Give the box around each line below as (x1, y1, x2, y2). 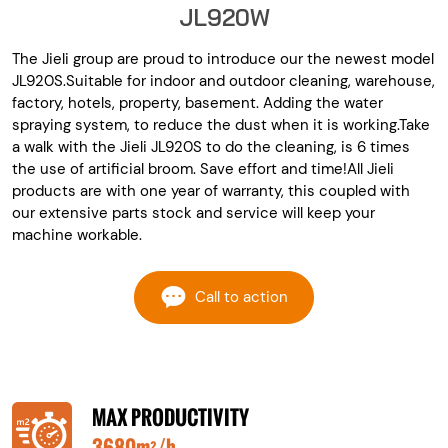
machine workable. (12, 224, 142, 245)
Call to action (195, 287, 288, 308)
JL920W (178, 2, 270, 32)
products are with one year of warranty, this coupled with (12, 180, 410, 201)
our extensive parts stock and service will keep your (12, 202, 375, 223)
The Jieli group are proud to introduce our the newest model (12, 48, 434, 69)
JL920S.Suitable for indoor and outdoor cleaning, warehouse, (12, 70, 435, 91)
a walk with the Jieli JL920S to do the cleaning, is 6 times (12, 136, 410, 157)
